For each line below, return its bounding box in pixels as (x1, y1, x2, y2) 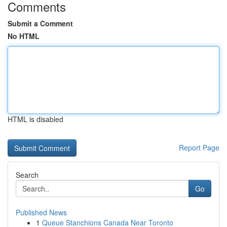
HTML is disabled (8, 114, 63, 124)
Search (16, 170, 39, 180)
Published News (16, 207, 67, 217)
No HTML (8, 31, 40, 41)
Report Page (179, 142, 219, 153)
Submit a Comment (8, 18, 73, 28)
